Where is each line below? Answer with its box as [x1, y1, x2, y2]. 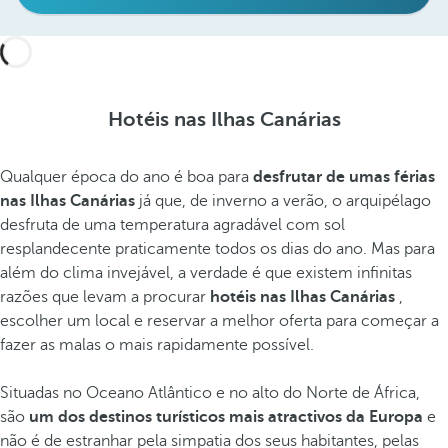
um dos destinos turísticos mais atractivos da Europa [29, 408, 423, 426]
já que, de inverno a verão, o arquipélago [135, 192, 431, 210]
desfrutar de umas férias [253, 168, 435, 186]
